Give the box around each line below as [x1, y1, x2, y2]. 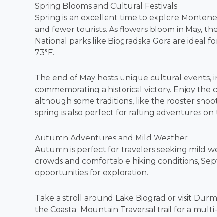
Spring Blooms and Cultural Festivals [35, 1, 177, 11]
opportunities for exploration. [35, 168, 148, 177]
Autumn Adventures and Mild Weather [35, 133, 188, 142]
